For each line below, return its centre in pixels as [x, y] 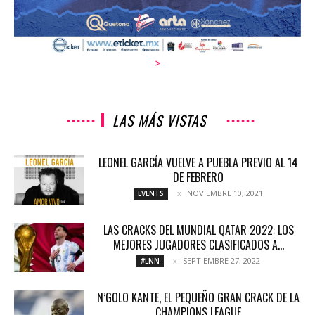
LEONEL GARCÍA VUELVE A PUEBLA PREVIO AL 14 [198, 163]
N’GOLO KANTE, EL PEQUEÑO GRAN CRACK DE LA [198, 298]
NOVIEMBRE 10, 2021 [225, 193]
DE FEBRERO [198, 178]
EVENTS [151, 194]
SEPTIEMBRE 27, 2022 [221, 261]
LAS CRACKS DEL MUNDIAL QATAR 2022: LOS [198, 230]
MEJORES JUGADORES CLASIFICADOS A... [198, 245]
